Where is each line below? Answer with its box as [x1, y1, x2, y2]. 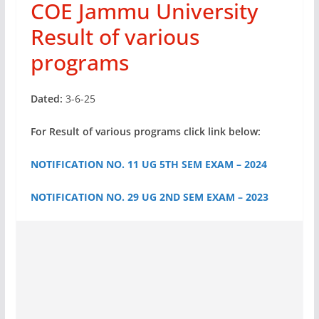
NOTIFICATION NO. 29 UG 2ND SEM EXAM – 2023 [30, 190, 268, 204]
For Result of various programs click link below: [30, 125, 261, 138]
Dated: [30, 92, 66, 105]
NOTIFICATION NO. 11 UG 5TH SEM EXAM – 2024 [30, 157, 267, 171]
